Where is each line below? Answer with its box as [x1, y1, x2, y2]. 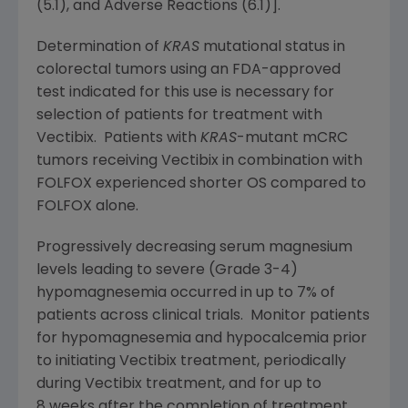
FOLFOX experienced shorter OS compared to [36, 176, 366, 191]
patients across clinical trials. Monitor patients [36, 308, 370, 323]
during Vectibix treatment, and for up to [36, 376, 321, 392]
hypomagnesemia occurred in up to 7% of [36, 285, 335, 301]
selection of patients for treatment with [36, 107, 322, 123]
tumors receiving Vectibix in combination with [36, 153, 362, 168]
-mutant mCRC [237, 130, 348, 146]
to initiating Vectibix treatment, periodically [36, 353, 346, 369]
